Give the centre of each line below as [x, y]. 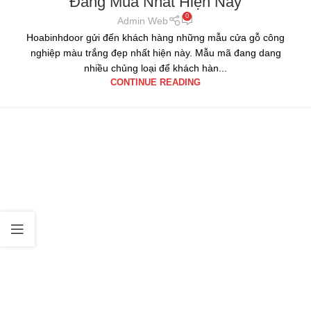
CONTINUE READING [155, 82]
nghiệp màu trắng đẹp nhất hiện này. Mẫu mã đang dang [155, 52]
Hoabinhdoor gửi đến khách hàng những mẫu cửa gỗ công [155, 37]
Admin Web [143, 21]
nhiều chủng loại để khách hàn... [155, 68]
